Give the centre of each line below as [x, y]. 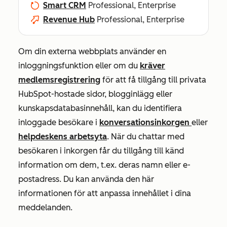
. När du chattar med [146, 137]
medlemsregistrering [59, 80]
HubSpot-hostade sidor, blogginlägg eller [95, 94]
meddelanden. [45, 207]
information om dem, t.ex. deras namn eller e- [104, 165]
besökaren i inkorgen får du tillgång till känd [101, 151]
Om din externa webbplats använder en [92, 51]
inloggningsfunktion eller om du [79, 66]
